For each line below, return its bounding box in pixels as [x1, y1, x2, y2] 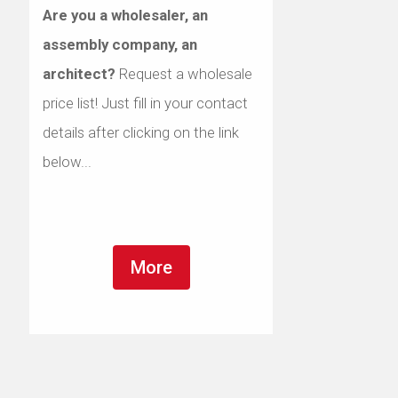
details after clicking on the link [43, 123, 240, 141]
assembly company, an [43, 36, 198, 53]
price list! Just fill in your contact [43, 94, 249, 112]
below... [43, 153, 92, 171]
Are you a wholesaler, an [43, 6, 209, 24]
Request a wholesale [115, 65, 253, 83]
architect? [43, 65, 116, 83]
